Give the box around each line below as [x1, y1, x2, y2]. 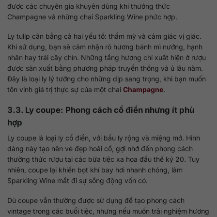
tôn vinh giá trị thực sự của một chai [7, 85, 123, 93]
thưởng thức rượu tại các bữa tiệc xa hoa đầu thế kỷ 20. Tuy [7, 155, 200, 164]
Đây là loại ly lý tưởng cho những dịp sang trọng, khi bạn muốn [7, 74, 206, 83]
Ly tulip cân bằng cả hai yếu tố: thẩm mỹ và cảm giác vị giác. [7, 31, 201, 40]
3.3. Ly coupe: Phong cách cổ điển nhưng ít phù [7, 105, 194, 115]
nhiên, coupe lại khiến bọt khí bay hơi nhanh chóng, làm [7, 166, 183, 174]
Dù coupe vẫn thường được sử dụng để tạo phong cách [7, 196, 185, 204]
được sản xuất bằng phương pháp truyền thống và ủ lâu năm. [7, 63, 203, 72]
